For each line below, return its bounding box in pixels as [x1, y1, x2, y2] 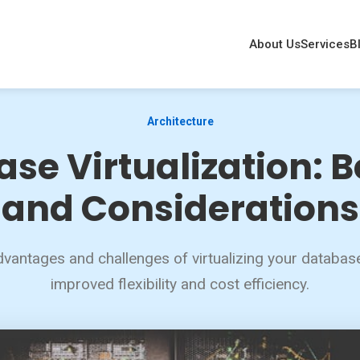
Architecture [146, 115, 214, 128]
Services [301, 37, 350, 51]
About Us [249, 37, 301, 51]
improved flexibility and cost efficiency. [51, 275, 309, 293]
